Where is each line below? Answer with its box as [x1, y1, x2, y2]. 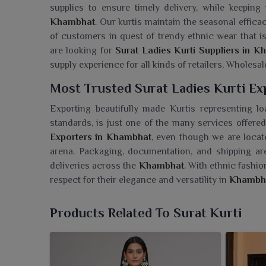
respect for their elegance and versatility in [50, 175, 227, 186]
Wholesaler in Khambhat [50, 247, 157, 258]
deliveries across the [50, 160, 139, 172]
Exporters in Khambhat [50, 132, 151, 143]
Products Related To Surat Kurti [50, 205, 242, 221]
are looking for [50, 45, 116, 56]
